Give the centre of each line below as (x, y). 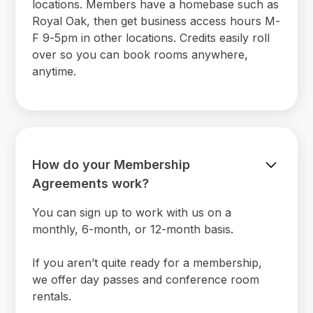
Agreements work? (91, 183)
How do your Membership (111, 164)
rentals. (52, 296)
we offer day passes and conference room (146, 279)
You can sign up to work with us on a (132, 212)
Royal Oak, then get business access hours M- (156, 21)
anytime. (54, 71)
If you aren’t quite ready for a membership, (147, 262)
